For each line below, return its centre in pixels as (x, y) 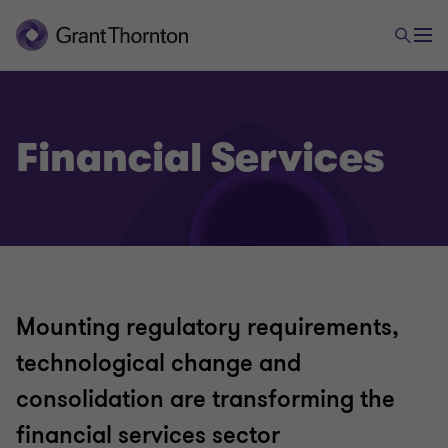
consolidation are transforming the (205, 399)
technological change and (158, 363)
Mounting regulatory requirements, (207, 327)
